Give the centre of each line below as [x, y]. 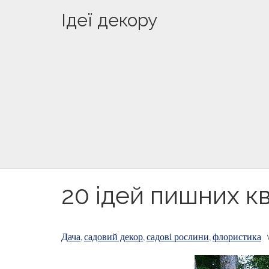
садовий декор [113, 236]
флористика [237, 236]
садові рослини [178, 236]
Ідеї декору [109, 20]
